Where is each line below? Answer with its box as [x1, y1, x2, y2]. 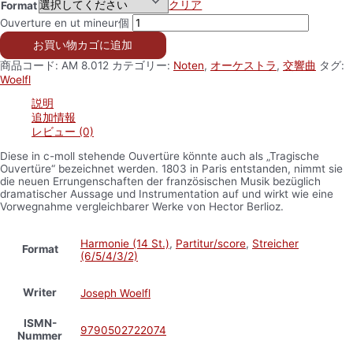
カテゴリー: [112, 58, 173, 72]
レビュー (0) [32, 124, 94, 138]
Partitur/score [176, 236, 246, 250]
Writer [23, 285, 57, 299]
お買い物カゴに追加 [33, 38, 133, 51]
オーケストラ [210, 58, 277, 72]
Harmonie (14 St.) [80, 236, 169, 250]
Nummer [17, 329, 62, 342]
